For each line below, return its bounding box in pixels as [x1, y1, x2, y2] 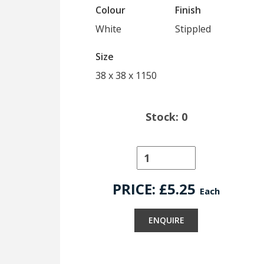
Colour [95, 4, 126, 16]
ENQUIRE [148, 214, 184, 226]
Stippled [175, 22, 211, 35]
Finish [175, 4, 201, 16]
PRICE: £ [113, 179, 167, 199]
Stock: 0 [145, 110, 187, 124]
